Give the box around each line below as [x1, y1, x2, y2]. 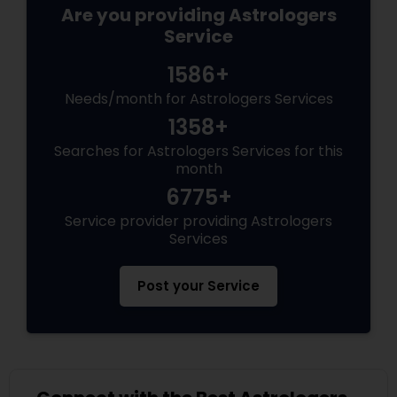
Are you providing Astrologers [60, 3, 337, 27]
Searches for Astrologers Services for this [54, 141, 343, 161]
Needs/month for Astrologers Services [64, 89, 333, 109]
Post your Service [137, 276, 260, 295]
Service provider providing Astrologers [65, 211, 332, 231]
